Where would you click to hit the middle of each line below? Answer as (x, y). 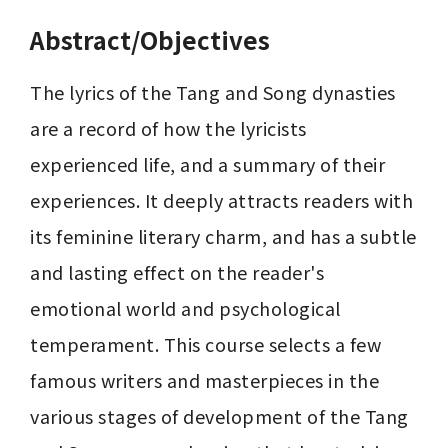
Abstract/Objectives (150, 39)
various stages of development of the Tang (219, 416)
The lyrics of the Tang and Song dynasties (213, 92)
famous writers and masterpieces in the (204, 380)
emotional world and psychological (185, 308)
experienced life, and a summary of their (207, 164)
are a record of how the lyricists (168, 128)
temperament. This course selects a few (205, 344)
